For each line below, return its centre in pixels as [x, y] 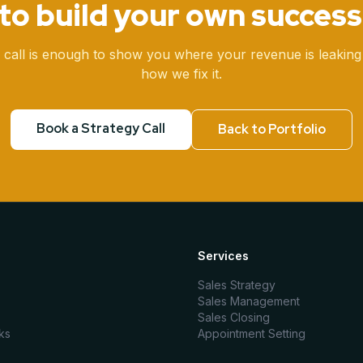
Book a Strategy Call [101, 128]
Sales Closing [234, 317]
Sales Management [249, 301]
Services [223, 256]
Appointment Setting [252, 333]
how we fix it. [181, 74]
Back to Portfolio [272, 129]
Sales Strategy [237, 285]
